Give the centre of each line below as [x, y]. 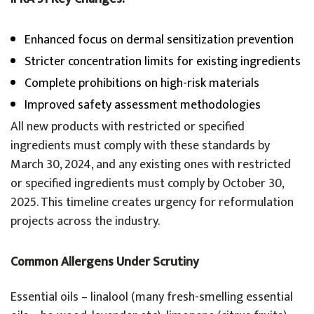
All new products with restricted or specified [128, 127]
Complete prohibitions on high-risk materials [142, 83]
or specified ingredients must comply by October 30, [147, 184]
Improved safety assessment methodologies [143, 105]
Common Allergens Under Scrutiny [105, 262]
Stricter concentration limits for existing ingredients [163, 62]
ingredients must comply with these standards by [140, 146]
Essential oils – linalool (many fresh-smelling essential [152, 297]
